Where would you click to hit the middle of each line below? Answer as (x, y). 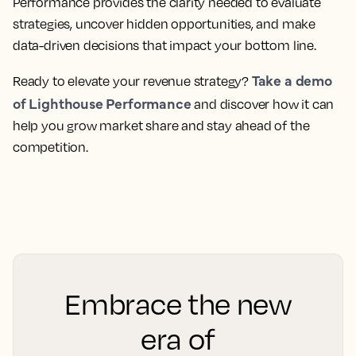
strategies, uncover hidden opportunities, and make (164, 24)
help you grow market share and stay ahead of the (161, 126)
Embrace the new (178, 304)
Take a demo (292, 80)
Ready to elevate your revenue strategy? (132, 81)
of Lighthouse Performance (102, 103)
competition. (50, 147)
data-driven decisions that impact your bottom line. (164, 46)
